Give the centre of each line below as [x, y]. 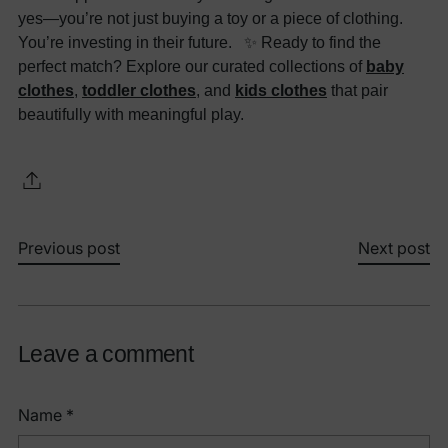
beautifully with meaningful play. [131, 113]
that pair [357, 89]
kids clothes [281, 89]
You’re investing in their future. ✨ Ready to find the [199, 41]
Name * [46, 414]
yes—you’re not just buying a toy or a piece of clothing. [210, 17]
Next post [394, 247]
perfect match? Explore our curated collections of [192, 65]
